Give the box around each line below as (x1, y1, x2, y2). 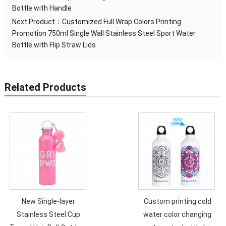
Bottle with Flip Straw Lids (12, 40, 96, 49)
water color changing (143, 210, 212, 218)
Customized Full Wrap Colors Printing (62, 17, 181, 26)
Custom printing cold (143, 197, 211, 205)
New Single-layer (22, 197, 76, 205)
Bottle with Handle (12, 4, 72, 12)
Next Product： (12, 17, 62, 26)
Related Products (4, 81, 86, 93)
